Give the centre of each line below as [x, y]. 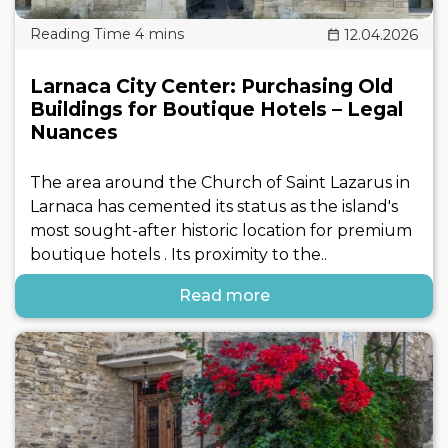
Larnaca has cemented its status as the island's [214, 207]
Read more [224, 296]
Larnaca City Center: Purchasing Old [211, 87]
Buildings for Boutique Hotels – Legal [216, 110]
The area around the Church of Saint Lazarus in [220, 183]
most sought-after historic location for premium [221, 231]
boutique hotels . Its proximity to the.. [178, 255]
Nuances [74, 133]
